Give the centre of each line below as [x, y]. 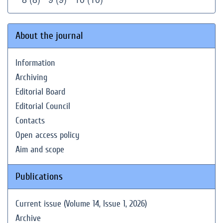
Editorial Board [40, 92]
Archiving [31, 77]
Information [35, 63]
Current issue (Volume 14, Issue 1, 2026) [81, 204]
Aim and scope [40, 150]
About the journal [49, 36]
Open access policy [48, 135]
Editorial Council [43, 106]
